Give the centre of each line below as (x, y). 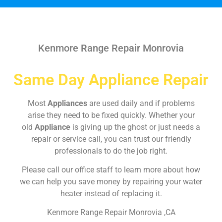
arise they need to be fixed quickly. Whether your (111, 115)
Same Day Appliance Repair (111, 80)
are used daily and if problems (142, 103)
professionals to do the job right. (111, 151)
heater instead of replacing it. (111, 193)
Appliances (68, 103)
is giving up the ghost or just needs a (136, 127)
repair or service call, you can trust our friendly (111, 139)
